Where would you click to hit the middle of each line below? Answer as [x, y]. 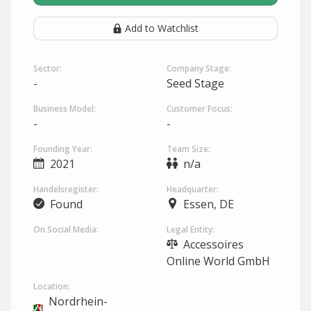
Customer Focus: [200, 109]
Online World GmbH [218, 261]
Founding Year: [63, 149]
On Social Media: [66, 229]
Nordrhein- [78, 301]
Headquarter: [193, 189]
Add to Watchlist [162, 28]
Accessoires [212, 244]
